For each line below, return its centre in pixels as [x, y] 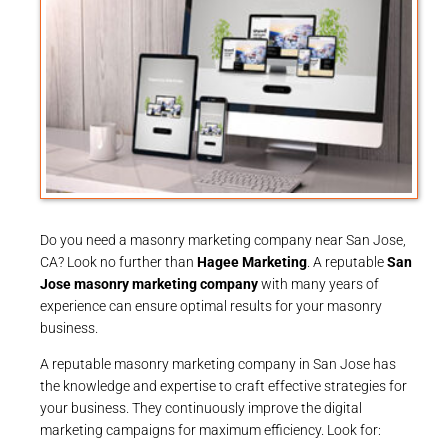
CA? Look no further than [118, 261]
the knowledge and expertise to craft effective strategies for [223, 385]
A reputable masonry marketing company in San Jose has [218, 363]
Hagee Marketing [252, 261]
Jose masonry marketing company [149, 283]
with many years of [318, 283]
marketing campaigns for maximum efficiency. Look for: [210, 429]
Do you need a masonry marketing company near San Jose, [223, 239]
